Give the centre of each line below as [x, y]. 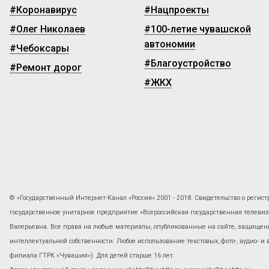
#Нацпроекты [177, 10]
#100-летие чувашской [198, 29]
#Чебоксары [39, 48]
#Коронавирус [43, 10]
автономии [170, 44]
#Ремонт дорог [46, 67]
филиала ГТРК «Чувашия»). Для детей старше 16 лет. [92, 256]
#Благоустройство [188, 63]
